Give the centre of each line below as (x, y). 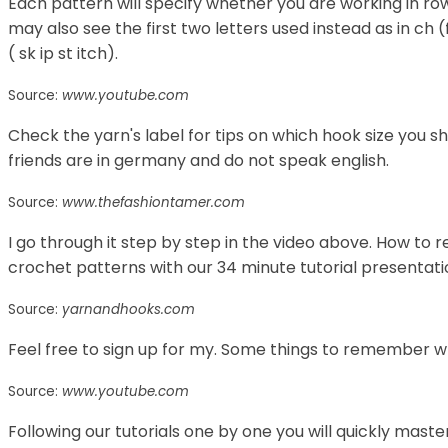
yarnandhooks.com (128, 309)
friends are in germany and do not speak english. (198, 160)
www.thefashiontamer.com (153, 202)
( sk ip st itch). (63, 53)
